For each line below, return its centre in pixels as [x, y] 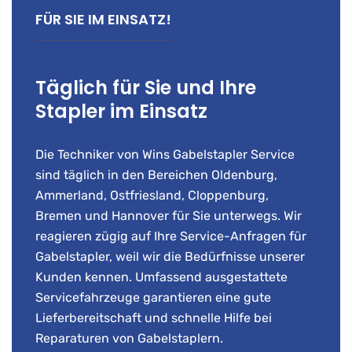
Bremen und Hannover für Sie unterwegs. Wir [169, 216]
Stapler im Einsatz [121, 111]
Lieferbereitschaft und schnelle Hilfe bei [154, 318]
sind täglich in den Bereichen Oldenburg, [156, 175]
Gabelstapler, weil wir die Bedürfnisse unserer [170, 257]
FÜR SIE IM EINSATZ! [103, 19]
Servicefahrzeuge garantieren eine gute [153, 297]
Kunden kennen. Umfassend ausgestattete [161, 277]
